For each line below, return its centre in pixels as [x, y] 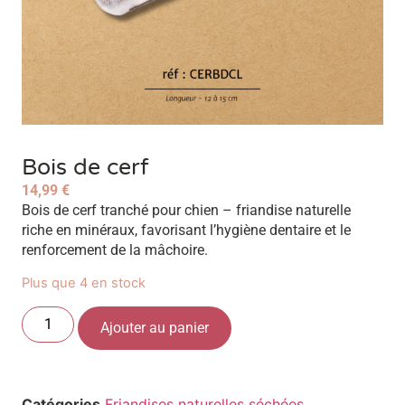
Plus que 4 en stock [84, 283]
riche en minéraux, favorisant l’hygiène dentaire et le [186, 230]
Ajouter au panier [155, 327]
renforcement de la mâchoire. [115, 250]
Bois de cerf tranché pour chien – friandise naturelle [186, 210]
